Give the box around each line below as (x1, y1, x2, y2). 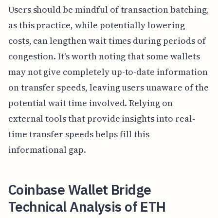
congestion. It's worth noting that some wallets (8, 50, 200, 62)
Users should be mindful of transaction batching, (8, 3, 209, 16)
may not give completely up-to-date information (8, 65, 208, 78)
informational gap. (8, 143, 86, 156)
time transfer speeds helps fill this (8, 127, 150, 140)
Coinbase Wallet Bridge (8, 180, 151, 199)
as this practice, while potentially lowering (8, 18, 185, 31)
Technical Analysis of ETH (8, 197, 166, 216)
